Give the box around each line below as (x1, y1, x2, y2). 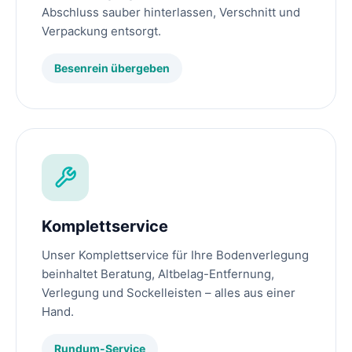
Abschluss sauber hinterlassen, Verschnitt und (42, 5, 300, 20)
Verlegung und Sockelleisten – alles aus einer (42, 285, 295, 301)
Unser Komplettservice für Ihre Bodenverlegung (42, 247, 309, 263)
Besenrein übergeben (54, 61, 170, 75)
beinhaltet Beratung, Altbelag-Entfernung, (42, 266, 274, 282)
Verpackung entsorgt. (42, 24, 161, 39)
